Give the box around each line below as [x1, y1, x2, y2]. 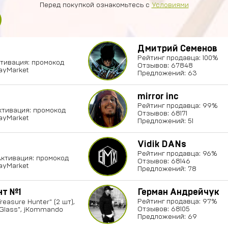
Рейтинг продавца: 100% [137, 54, 218, 62]
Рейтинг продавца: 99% [137, 102, 218, 109]
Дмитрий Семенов [137, 44, 217, 53]
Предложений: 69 [137, 213, 197, 220]
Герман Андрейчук [137, 188, 219, 197]
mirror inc [137, 92, 179, 101]
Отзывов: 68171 [137, 110, 187, 117]
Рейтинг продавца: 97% [137, 198, 217, 205]
